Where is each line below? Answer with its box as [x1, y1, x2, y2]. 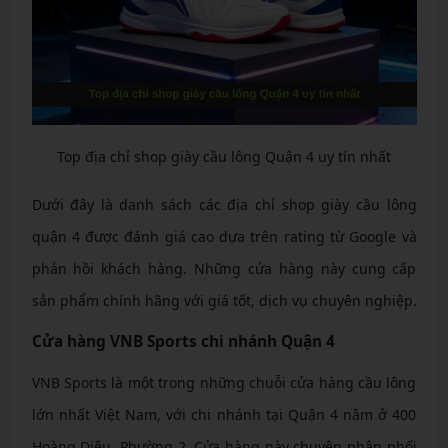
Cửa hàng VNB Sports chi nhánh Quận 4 [31, 330, 335, 352]
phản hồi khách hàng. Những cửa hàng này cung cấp [31, 258, 417, 278]
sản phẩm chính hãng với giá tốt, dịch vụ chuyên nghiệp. [31, 290, 417, 310]
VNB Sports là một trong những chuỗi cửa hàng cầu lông [31, 372, 417, 392]
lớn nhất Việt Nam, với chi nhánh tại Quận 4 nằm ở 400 [31, 404, 417, 424]
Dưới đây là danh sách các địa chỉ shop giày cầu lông [31, 194, 417, 214]
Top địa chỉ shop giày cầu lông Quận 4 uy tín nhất [57, 146, 391, 166]
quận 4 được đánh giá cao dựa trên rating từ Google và [31, 226, 417, 246]
